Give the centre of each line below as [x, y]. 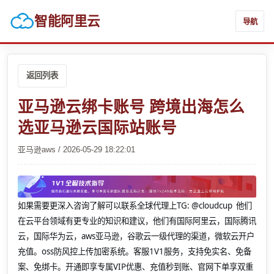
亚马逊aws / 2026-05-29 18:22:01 [76, 149]
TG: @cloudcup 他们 [214, 206]
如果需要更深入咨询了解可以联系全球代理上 [97, 206]
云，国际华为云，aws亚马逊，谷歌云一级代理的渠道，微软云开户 [136, 236]
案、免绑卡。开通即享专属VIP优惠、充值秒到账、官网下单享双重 [135, 267]
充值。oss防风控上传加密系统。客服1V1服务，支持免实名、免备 [135, 252]
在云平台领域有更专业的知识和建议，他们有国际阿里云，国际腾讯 [137, 221]
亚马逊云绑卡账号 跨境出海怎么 [131, 107]
